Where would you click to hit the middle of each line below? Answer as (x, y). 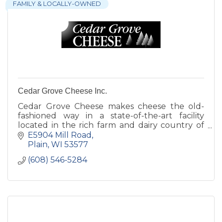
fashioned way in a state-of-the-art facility (111, 116)
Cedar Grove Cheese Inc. (62, 91)
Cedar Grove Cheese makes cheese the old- (111, 107)
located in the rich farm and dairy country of (111, 125)
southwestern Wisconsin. (67, 135)
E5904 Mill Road (60, 135)
